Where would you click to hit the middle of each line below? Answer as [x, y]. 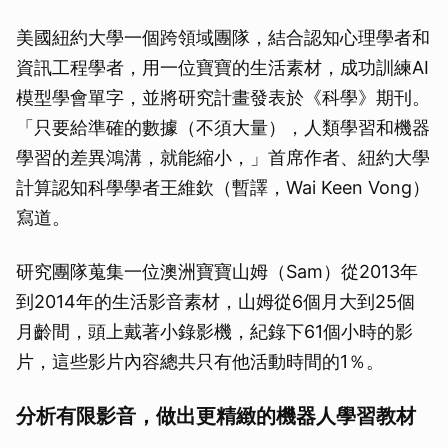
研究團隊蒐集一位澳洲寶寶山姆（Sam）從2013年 [217, 272]
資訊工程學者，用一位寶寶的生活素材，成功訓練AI [222, 68]
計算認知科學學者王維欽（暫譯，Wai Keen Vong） [223, 188]
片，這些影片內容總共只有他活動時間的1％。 [200, 362]
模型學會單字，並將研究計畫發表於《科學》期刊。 [223, 98]
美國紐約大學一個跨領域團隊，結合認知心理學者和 [223, 38]
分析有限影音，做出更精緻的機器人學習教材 [216, 416]
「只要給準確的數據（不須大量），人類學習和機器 [223, 128]
